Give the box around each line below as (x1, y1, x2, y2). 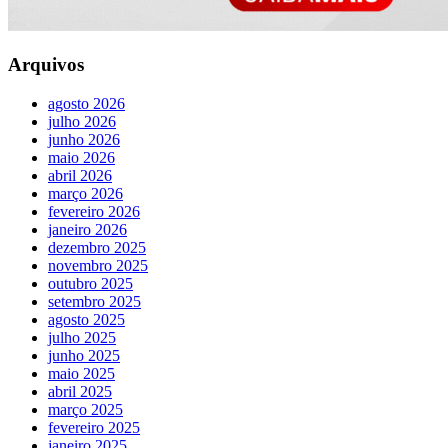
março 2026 (48, 184, 123, 202)
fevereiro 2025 (48, 418, 140, 436)
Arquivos (8, 54, 84, 76)
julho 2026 (48, 112, 116, 130)
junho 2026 (48, 130, 120, 148)
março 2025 (48, 400, 123, 418)
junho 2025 (48, 346, 120, 364)
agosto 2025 (48, 310, 125, 328)
